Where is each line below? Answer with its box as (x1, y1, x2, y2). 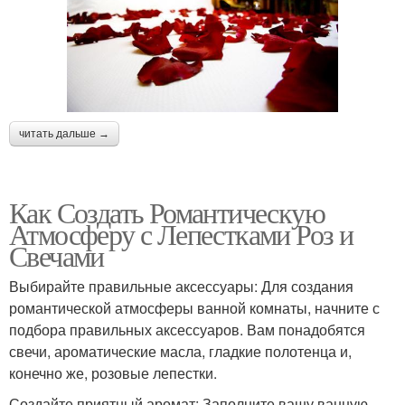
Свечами (9, 236, 104, 276)
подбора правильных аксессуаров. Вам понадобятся (9, 319, 365, 341)
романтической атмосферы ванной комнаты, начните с (9, 297, 380, 319)
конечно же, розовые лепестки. (9, 363, 217, 384)
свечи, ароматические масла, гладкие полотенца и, (9, 341, 352, 363)
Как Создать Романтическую (9, 193, 325, 232)
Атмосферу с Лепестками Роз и (9, 214, 353, 254)
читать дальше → (19, 127, 109, 141)
